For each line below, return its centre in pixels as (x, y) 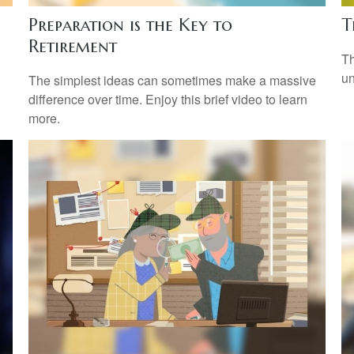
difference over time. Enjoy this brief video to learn (168, 100)
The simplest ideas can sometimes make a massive (172, 81)
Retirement (72, 46)
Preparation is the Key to (130, 24)
